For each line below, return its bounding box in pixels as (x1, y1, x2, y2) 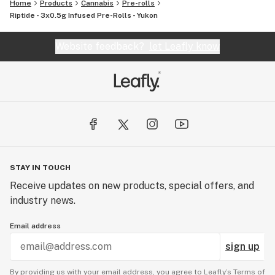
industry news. (10, 195, 76, 206)
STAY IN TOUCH (10, 163, 71, 172)
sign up (225, 241, 260, 252)
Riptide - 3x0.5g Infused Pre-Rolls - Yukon (10, 11, 158, 20)
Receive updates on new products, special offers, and (10, 180, 254, 192)
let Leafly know (149, 41, 220, 52)
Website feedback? (55, 41, 149, 52)
